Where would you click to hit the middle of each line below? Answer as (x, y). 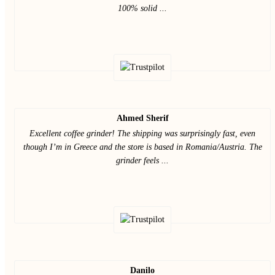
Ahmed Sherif (142, 118)
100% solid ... (142, 8)
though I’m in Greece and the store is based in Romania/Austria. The (142, 147)
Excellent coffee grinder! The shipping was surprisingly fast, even (142, 134)
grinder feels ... (142, 161)
